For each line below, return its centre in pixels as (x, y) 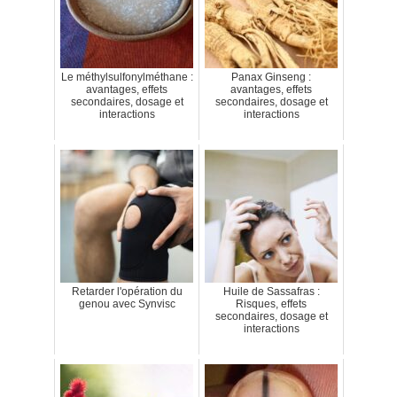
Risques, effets (271, 304)
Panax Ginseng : (271, 77)
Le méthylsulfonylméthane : (127, 77)
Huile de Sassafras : (271, 291)
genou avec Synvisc (127, 304)
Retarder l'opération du (127, 291)
